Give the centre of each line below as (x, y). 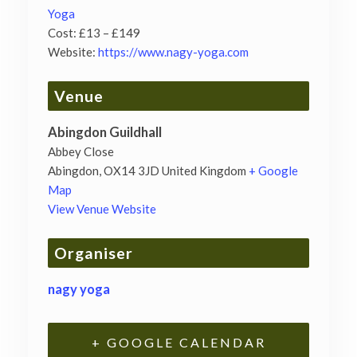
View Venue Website (102, 208)
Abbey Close (81, 151)
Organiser (94, 253)
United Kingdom (204, 170)
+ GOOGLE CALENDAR (178, 342)
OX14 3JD (131, 170)
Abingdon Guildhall (105, 132)
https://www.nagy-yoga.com (173, 51)
